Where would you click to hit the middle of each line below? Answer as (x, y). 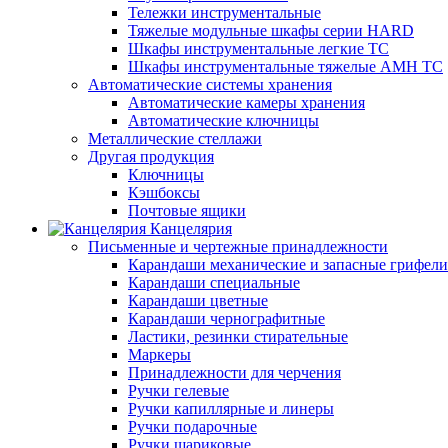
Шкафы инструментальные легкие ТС (258, 48)
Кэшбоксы (164, 192)
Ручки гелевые (178, 390)
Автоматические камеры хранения (246, 102)
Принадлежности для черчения (234, 372)
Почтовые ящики (187, 210)
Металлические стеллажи (175, 138)
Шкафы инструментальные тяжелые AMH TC (285, 66)
